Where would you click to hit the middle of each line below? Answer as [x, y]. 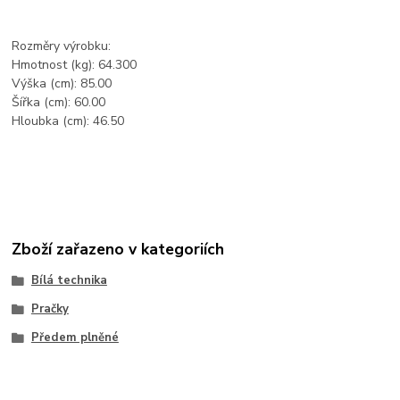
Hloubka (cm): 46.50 [68, 121]
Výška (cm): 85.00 [62, 83]
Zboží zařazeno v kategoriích [118, 250]
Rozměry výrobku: [62, 46]
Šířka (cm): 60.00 [59, 102]
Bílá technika [69, 281]
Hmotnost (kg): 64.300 [75, 64]
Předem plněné [75, 337]
